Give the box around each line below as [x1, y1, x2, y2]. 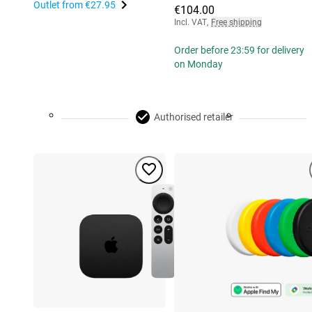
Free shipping [211, 17, 262, 28]
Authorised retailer [154, 111, 233, 123]
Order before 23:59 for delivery [174, 45, 304, 56]
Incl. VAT [174, 17, 207, 28]
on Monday [174, 58, 223, 70]
